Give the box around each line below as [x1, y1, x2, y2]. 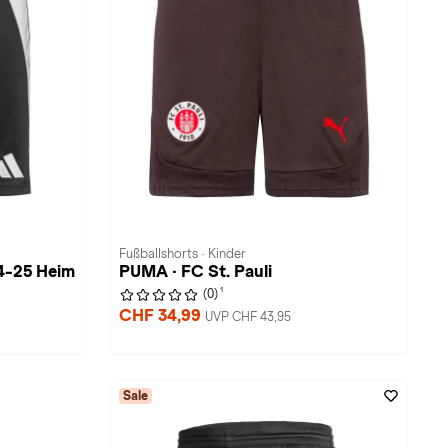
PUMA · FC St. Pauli [119, 262, 272, 281]
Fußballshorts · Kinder [119, 247, 246, 261]
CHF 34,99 [119, 306, 205, 325]
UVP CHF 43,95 [205, 310, 291, 324]
